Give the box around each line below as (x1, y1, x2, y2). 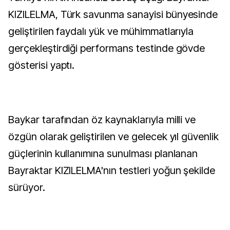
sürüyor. (8, 181, 45, 194)
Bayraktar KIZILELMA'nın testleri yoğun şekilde (8, 164, 216, 177)
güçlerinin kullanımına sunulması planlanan (8, 147, 198, 160)
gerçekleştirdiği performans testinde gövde (8, 42, 205, 54)
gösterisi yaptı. (8, 59, 75, 71)
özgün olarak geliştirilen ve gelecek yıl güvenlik (8, 130, 219, 143)
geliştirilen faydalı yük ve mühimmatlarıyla (8, 25, 194, 37)
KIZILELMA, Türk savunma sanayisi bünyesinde (8, 8, 218, 21)
